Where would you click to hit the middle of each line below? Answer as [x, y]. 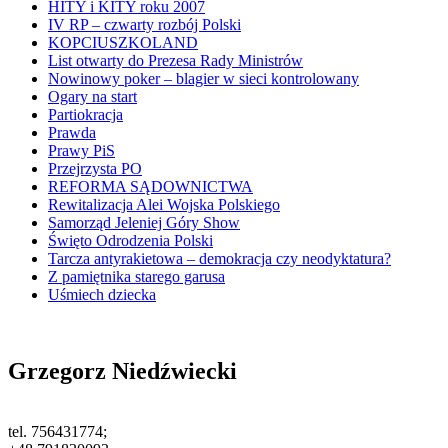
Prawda [72, 132]
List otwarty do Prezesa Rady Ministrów [175, 60]
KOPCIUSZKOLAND [123, 42]
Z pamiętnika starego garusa [136, 276]
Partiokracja [85, 114]
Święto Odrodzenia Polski [130, 240]
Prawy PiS [81, 150]
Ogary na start [92, 96]
